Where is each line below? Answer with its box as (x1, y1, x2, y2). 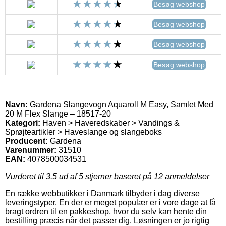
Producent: (5, 136, 48, 145)
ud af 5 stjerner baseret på (57, 172, 154, 181)
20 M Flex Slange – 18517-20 (5, 109, 111, 118)
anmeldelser (163, 172, 209, 181)
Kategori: (5, 118, 40, 127)
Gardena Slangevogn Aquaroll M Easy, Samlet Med (28, 100, 213, 109)
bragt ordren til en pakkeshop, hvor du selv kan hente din (5, 207, 207, 216)
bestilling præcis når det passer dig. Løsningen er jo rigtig (5, 216, 209, 225)
